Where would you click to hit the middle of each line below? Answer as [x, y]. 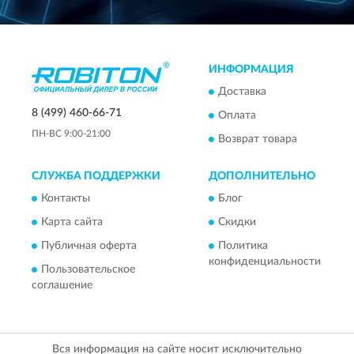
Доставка [242, 92]
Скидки [237, 222]
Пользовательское [88, 270]
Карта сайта [72, 222]
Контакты [66, 199]
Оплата [237, 116]
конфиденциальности [265, 262]
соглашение [62, 286]
